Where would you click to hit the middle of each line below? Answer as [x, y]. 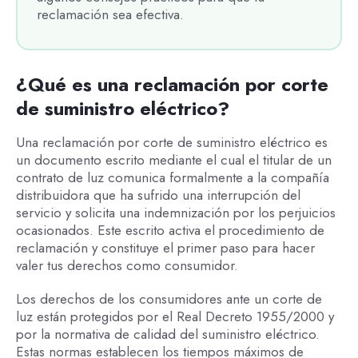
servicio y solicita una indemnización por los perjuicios [175, 212]
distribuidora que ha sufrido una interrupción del [158, 195]
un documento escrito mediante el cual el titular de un [173, 159]
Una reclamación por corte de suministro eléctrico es [171, 142]
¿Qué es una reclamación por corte [172, 84]
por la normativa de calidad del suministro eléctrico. [167, 334]
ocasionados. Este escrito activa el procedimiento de [170, 230]
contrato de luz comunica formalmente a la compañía [172, 177]
